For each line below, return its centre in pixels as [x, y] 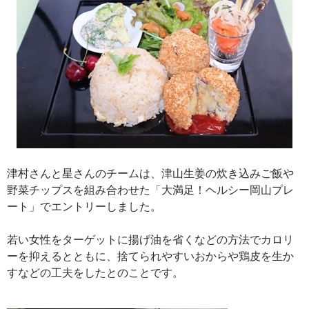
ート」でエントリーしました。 [84, 206]
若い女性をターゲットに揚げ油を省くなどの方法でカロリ [150, 239]
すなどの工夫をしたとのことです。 [95, 272]
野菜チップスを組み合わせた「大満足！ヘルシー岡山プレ [150, 189]
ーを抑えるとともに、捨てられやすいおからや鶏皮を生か [150, 256]
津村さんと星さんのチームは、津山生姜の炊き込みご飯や [150, 173]
